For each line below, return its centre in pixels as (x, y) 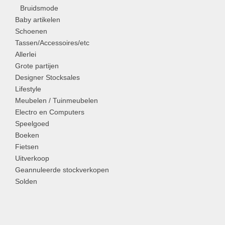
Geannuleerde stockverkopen (62, 170)
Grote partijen (37, 66)
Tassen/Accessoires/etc (52, 43)
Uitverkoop (32, 158)
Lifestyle (28, 89)
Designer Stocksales (47, 77)
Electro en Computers (50, 112)
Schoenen (31, 31)
